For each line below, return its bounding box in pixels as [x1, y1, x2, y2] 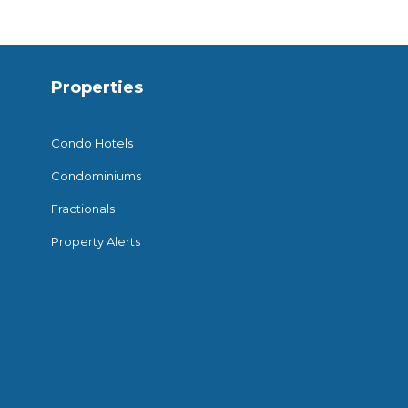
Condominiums [50, 168, 141, 183]
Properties [50, 76, 143, 97]
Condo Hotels [50, 135, 133, 150]
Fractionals [50, 200, 115, 216]
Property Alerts [50, 233, 140, 249]
